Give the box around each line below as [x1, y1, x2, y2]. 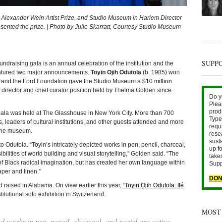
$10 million [142, 77, 172, 85]
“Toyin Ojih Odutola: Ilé [122, 181, 184, 189]
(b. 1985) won [141, 68, 180, 76]
